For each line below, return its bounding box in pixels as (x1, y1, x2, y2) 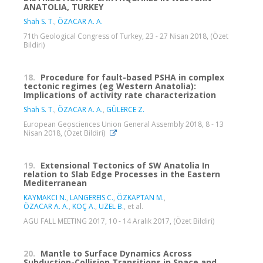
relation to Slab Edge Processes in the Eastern (23, 168, 220, 180)
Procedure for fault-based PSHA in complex (41, 72, 224, 83)
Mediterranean (23, 177, 87, 189)
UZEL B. (99, 201, 124, 212)
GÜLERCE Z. (106, 104, 144, 115)
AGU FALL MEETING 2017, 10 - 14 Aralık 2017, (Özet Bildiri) (23, 216, 214, 227)
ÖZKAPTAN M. (117, 193, 164, 203)
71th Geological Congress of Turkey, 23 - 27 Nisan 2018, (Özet (23, 31, 228, 42)
